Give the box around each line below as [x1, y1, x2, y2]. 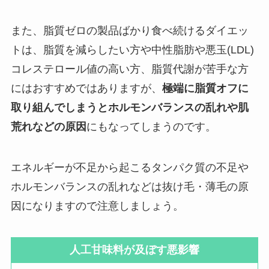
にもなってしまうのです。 [86, 120, 216, 133]
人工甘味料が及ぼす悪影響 [70, 244, 199, 256]
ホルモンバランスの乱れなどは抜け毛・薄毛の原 [10, 180, 249, 193]
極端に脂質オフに [162, 82, 249, 94]
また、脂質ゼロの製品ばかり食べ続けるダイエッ [10, 24, 249, 37]
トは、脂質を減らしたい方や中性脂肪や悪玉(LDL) [10, 43, 254, 56]
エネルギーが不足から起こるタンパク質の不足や [10, 161, 249, 174]
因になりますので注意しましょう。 [10, 199, 184, 212]
